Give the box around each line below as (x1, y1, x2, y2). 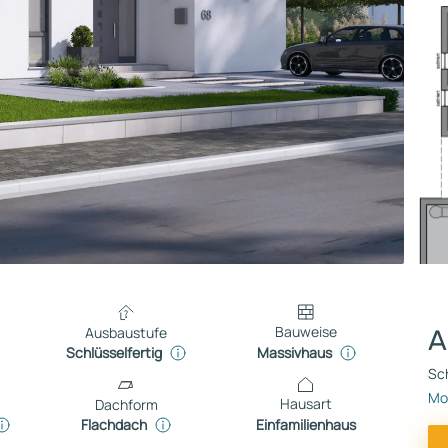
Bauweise (275, 322, 337, 341)
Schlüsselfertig (66, 343, 162, 362)
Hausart (280, 394, 332, 413)
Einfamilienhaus (256, 414, 356, 434)
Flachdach (81, 415, 147, 434)
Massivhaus (256, 342, 332, 362)
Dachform (94, 395, 158, 414)
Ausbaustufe (85, 323, 167, 342)
